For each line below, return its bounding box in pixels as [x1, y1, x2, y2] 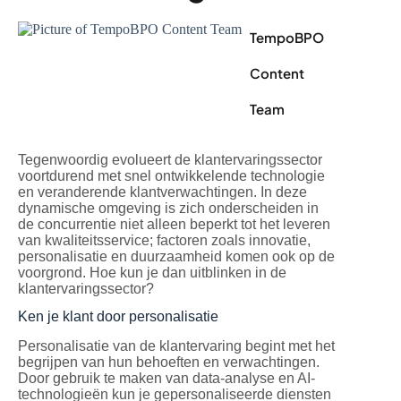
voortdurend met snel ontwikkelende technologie [18, 168, 325, 184]
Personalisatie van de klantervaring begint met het [18, 337, 335, 354]
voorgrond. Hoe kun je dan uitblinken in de [18, 265, 286, 281]
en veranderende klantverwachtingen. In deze [18, 184, 307, 200]
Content [250, 64, 304, 82]
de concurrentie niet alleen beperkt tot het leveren [18, 217, 330, 233]
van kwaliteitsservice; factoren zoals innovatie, [18, 233, 311, 249]
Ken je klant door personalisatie [18, 309, 218, 325]
